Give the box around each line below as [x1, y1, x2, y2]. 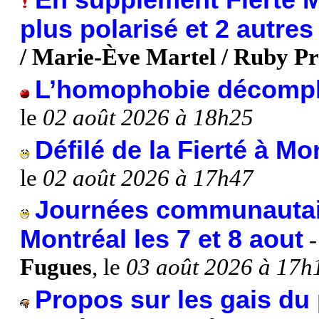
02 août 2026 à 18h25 [43, 104, 253, 130]
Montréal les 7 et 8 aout [20, 225, 303, 254]
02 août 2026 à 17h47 [43, 164, 253, 191]
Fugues [20, 254, 92, 281]
